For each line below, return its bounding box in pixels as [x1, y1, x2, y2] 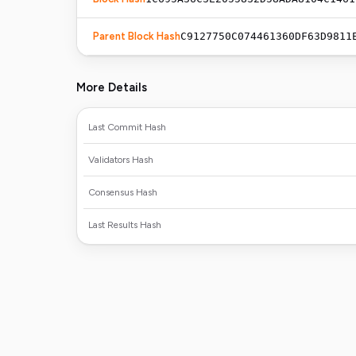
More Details [76, 80, 147, 95]
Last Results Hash [88, 219, 161, 230]
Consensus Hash [88, 187, 157, 198]
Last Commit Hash [88, 122, 166, 133]
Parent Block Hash [93, 30, 180, 42]
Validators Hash [88, 154, 153, 165]
